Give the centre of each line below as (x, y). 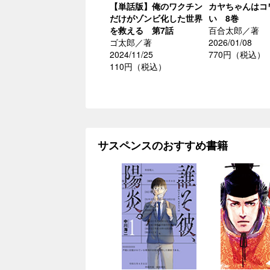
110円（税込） (138, 67)
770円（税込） (237, 55)
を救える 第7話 (142, 30)
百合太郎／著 (234, 30)
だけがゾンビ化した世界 (156, 18)
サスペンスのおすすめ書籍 (163, 146)
